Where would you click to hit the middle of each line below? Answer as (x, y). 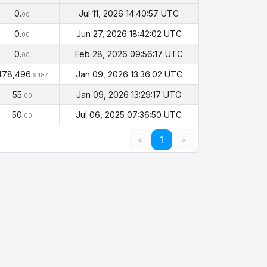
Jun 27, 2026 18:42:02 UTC (129, 34)
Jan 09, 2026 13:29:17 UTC (129, 94)
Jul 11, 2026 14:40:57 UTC (129, 13)
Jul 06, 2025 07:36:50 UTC (129, 115)
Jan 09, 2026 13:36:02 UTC (129, 74)
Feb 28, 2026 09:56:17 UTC (129, 54)
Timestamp (129, 9)
